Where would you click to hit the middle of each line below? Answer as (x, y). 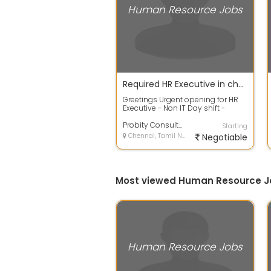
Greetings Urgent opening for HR (181, 100)
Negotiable (224, 137)
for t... (132, 125)
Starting (235, 126)
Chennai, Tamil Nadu (154, 136)
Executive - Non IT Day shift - (174, 108)
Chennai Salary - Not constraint (180, 116)
